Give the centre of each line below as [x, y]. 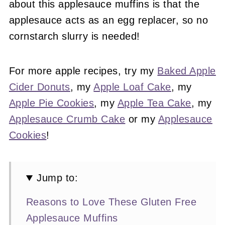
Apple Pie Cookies [51, 103]
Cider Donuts [39, 87]
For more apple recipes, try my [83, 71]
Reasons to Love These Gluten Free [111, 202]
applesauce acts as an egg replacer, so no [108, 20]
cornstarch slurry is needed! [74, 36]
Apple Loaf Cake [132, 87]
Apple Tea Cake [154, 103]
